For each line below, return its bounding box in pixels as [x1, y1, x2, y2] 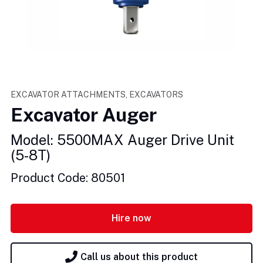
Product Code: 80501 [11, 170, 125, 185]
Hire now [112, 213, 151, 224]
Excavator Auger [11, 103, 157, 126]
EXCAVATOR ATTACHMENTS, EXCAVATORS [11, 89, 183, 99]
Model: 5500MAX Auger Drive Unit [11, 131, 234, 148]
